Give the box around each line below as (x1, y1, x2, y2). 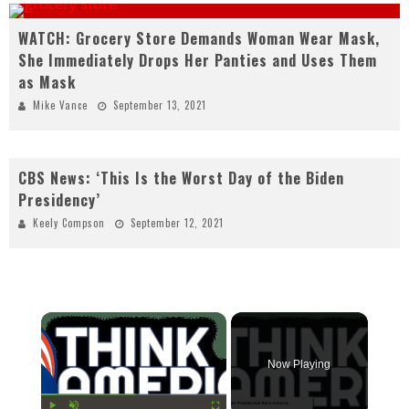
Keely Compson (33, 215, 105, 230)
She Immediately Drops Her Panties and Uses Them (18, 49, 377, 71)
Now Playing (267, 358, 331, 371)
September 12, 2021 (131, 215, 224, 230)
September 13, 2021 (113, 98, 206, 112)
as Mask (18, 71, 76, 93)
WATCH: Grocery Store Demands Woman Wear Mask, (18, 27, 380, 49)
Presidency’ (18, 189, 100, 211)
